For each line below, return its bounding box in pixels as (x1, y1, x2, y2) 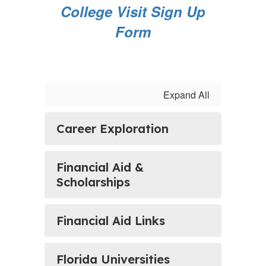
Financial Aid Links (56, 213, 165, 228)
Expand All (163, 88, 210, 102)
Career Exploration (56, 121, 169, 136)
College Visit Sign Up (61, 1, 205, 21)
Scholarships (56, 175, 130, 189)
